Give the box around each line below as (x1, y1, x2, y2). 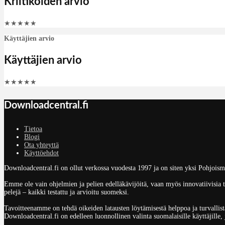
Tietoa (24, 125, 42, 133)
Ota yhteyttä (24, 141, 59, 149)
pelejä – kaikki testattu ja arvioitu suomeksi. (4, 188, 129, 196)
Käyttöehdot (24, 149, 59, 157)
